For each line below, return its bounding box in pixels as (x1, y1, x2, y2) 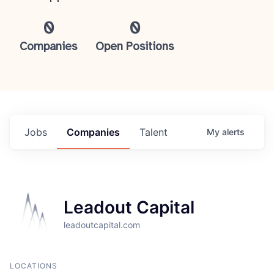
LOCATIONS (10, 261, 57, 270)
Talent (139, 126, 168, 138)
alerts (222, 127, 245, 137)
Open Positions (95, 41, 174, 53)
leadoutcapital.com (64, 220, 140, 230)
